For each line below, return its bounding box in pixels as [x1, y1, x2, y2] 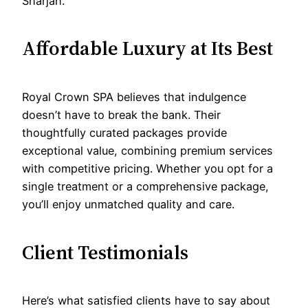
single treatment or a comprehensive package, [22, 179, 269, 194]
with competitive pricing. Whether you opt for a [22, 162, 273, 176]
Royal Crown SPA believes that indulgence [22, 90, 246, 104]
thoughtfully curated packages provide [22, 126, 227, 140]
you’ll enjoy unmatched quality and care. [22, 197, 234, 212]
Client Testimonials [22, 239, 188, 265]
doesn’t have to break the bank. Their [22, 108, 221, 122]
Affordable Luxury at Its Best [22, 35, 273, 62]
